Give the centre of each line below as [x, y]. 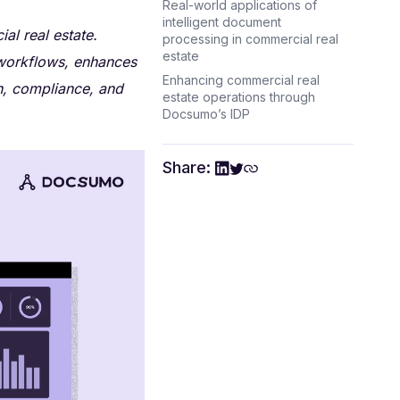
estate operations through [238, 97]
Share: [186, 167]
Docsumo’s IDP [206, 114]
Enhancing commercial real [241, 80]
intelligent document [221, 22]
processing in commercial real [250, 39]
